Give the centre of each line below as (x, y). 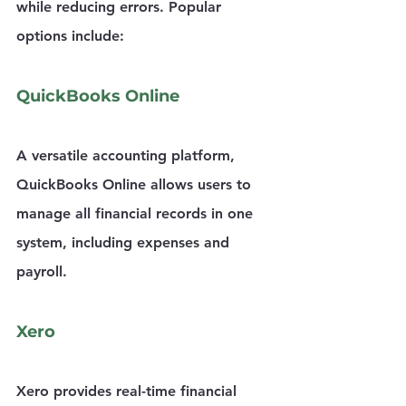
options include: (70, 36)
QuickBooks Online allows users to (136, 185)
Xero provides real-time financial (129, 391)
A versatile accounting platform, (128, 156)
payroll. (42, 272)
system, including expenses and (125, 243)
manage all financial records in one (137, 214)
